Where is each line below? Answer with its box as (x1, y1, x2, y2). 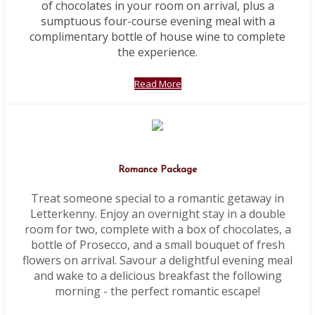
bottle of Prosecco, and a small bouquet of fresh (30, 236, 285, 252)
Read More (134, 77, 181, 91)
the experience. (117, 44, 198, 60)
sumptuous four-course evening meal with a (40, 13, 275, 30)
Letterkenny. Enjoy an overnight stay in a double (30, 205, 285, 221)
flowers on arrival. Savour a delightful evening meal (22, 252, 292, 268)
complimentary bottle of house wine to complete (30, 29, 285, 45)
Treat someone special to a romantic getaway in (31, 190, 284, 206)
